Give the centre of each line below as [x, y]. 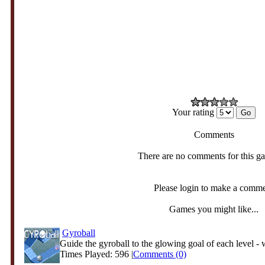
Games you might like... [214, 209]
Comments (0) [160, 254]
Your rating [194, 112]
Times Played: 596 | [96, 254]
